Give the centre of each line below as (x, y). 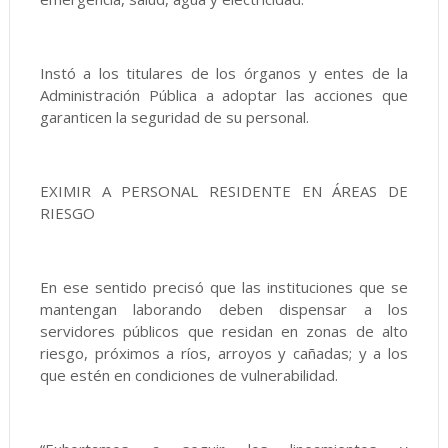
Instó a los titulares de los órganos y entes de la (224, 73)
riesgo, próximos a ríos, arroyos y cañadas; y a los (224, 353)
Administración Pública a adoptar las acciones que (224, 95)
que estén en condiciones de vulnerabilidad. (188, 375)
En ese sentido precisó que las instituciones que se (224, 287)
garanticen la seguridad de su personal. (174, 117)
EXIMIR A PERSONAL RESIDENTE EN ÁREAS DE (224, 191)
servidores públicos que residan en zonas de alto (224, 331)
